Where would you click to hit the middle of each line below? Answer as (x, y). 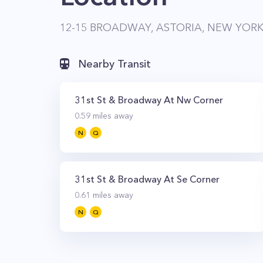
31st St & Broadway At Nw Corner (149, 100)
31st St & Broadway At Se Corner (147, 179)
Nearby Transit (114, 64)
